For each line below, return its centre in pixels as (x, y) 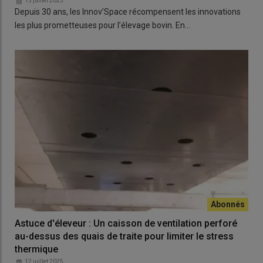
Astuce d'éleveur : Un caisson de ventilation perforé (126, 223)
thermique (36, 249)
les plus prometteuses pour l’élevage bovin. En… (102, 26)
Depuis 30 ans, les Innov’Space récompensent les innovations (128, 12)
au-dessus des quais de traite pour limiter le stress (124, 236)
